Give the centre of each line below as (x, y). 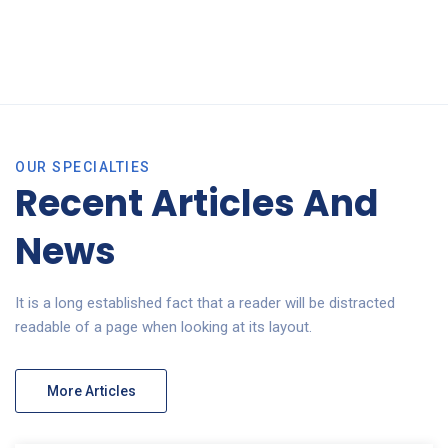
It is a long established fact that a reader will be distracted (205, 302)
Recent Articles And (196, 203)
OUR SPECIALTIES (83, 166)
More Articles (91, 390)
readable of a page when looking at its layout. (163, 326)
